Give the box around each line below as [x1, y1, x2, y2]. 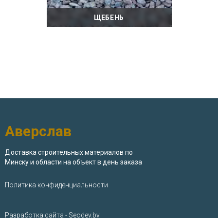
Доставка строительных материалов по [5, 148, 133, 156]
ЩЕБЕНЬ [93, 14, 125, 21]
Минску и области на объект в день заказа [5, 158, 142, 166]
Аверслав [5, 123, 72, 140]
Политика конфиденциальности [5, 181, 108, 189]
